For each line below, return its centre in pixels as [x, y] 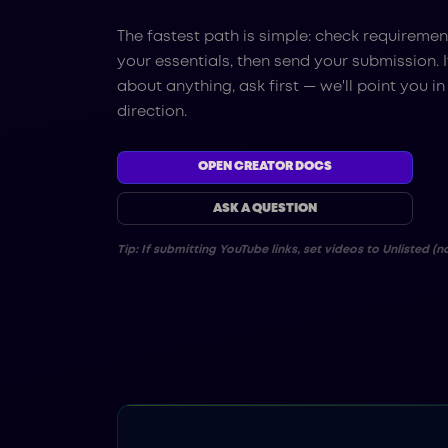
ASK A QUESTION [264, 208]
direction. [152, 112]
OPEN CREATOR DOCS [264, 167]
